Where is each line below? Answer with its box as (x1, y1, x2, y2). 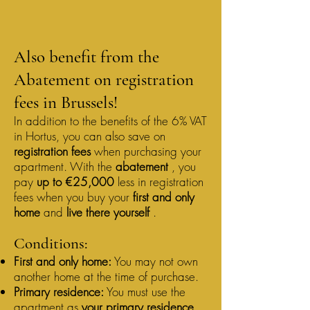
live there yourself (66, 204, 149, 220)
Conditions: (14, 234, 88, 253)
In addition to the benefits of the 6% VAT (14, 113, 207, 129)
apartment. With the (14, 158, 116, 174)
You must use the (104, 284, 185, 300)
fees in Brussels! (14, 92, 118, 113)
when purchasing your (91, 143, 201, 159)
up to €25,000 (37, 174, 114, 190)
